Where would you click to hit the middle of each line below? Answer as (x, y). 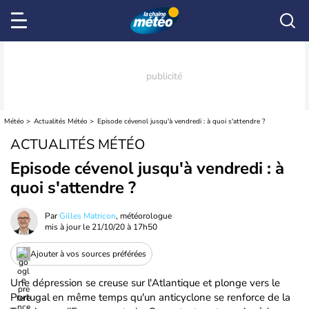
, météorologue (144, 216)
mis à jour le (68, 227)
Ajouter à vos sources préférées (88, 253)
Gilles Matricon (88, 216)
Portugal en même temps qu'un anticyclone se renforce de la (150, 297)
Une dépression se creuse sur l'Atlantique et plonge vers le (145, 283)
